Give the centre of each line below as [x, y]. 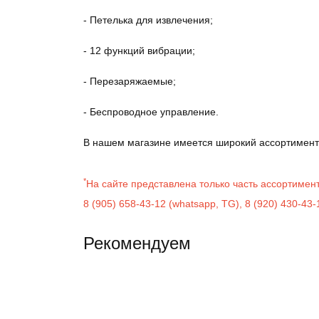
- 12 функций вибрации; [139, 50]
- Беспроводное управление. [151, 111]
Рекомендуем [137, 243]
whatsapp [194, 203]
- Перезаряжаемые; [130, 81]
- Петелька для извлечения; [148, 20]
